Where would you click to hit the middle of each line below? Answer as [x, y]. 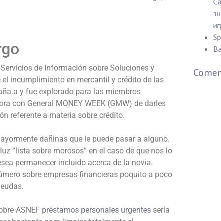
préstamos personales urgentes [96, 210]
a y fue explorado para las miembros [77, 92]
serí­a [160, 210]
